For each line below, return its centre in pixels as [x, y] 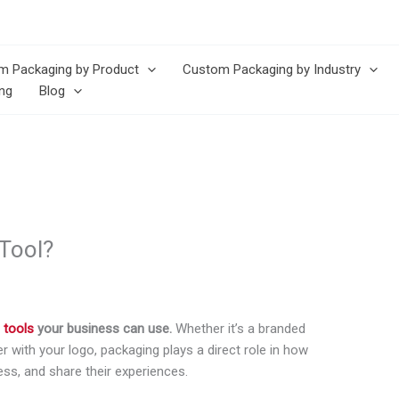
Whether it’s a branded [239, 329]
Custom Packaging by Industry [272, 69]
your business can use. [103, 329]
